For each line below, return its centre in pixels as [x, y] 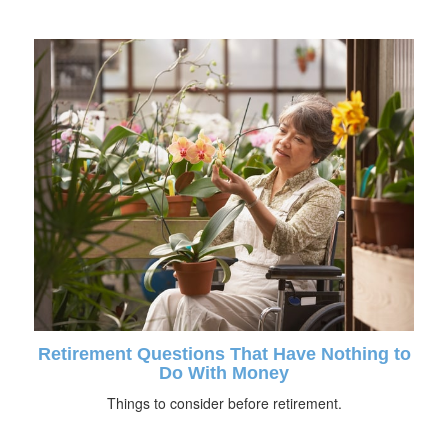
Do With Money [224, 372]
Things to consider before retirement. [224, 402]
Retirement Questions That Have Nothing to [224, 353]
